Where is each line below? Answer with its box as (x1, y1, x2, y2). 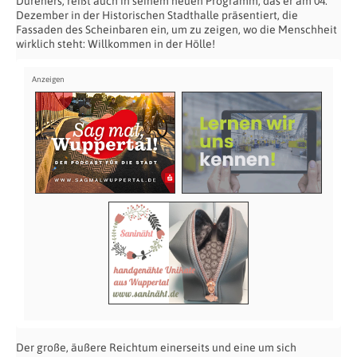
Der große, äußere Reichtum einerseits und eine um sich (16, 340, 296, 354)
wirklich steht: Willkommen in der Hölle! (16, 37, 215, 50)
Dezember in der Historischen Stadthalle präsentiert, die (16, 8, 298, 22)
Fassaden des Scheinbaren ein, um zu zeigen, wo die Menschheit (16, 22, 337, 36)
